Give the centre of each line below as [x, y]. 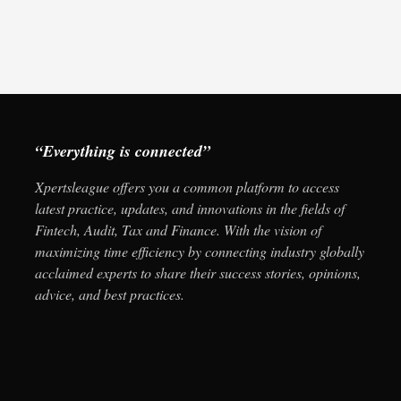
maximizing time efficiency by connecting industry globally [200, 251]
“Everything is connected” [123, 151]
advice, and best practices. [110, 294]
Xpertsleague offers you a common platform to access [187, 187]
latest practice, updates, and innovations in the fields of [190, 208]
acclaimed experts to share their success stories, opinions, [198, 273]
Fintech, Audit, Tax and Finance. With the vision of [178, 230]
